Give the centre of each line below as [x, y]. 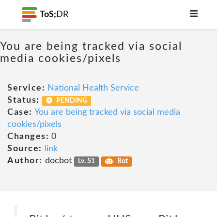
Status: [23, 100]
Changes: [28, 137]
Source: [25, 149]
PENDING [71, 101]
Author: [25, 161]
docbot [58, 161]
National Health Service [93, 88]
